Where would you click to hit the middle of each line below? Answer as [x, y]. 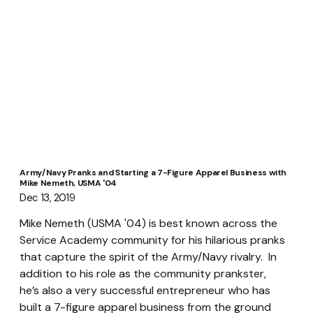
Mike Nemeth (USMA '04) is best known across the [150, 224]
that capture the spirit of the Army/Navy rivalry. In [150, 257]
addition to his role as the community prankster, [145, 274]
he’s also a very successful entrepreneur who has [147, 291]
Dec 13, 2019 [48, 198]
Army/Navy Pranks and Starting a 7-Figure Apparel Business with [153, 173]
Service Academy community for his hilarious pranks [154, 240]
